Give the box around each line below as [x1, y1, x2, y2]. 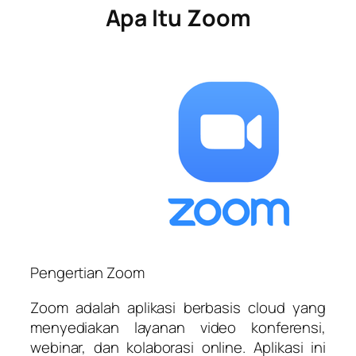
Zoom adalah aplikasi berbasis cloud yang [30, 296, 326, 318]
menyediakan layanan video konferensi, [30, 316, 326, 338]
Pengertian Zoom [30, 262, 145, 284]
